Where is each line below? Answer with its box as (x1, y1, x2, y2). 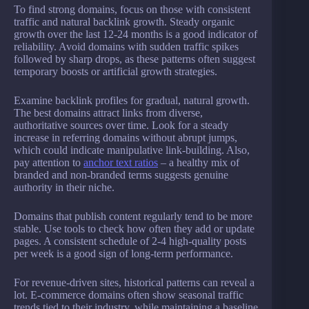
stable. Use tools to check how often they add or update (14, 223, 255, 235)
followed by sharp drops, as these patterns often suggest (14, 53, 255, 66)
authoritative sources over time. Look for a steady (14, 119, 228, 132)
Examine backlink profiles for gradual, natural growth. (14, 94, 250, 107)
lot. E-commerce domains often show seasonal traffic (14, 289, 243, 301)
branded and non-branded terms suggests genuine (14, 169, 228, 181)
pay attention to (14, 157, 83, 169)
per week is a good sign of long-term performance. (14, 248, 233, 260)
